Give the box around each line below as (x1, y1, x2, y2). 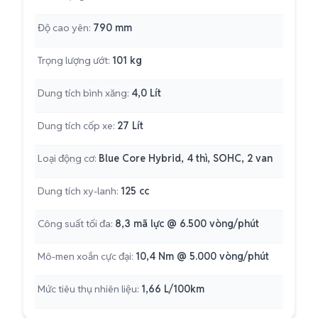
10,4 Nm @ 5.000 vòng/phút (136, 250, 269, 263)
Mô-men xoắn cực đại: (38, 250, 133, 263)
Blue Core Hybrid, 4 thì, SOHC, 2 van (99, 152, 273, 165)
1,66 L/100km (141, 283, 204, 295)
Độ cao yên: (38, 21, 91, 34)
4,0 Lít (131, 87, 161, 99)
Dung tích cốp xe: (38, 119, 115, 132)
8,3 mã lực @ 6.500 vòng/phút (115, 217, 259, 230)
